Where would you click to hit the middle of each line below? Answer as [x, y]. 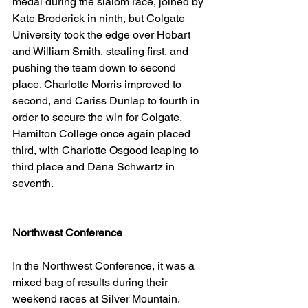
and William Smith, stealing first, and [102, 51]
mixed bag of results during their [91, 282]
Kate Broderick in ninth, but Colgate [100, 18]
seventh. [34, 183]
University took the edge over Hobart [103, 35]
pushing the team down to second [96, 68]
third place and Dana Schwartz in [95, 167]
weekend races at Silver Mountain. [97, 299]
